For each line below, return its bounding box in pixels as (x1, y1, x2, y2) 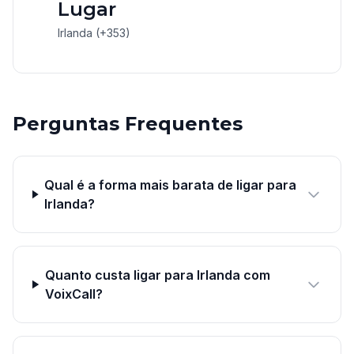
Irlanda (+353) (58, 26, 130, 40)
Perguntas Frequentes (13, 112, 243, 135)
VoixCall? (45, 286, 103, 302)
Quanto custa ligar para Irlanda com (45, 267, 270, 283)
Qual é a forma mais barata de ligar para (44, 177, 297, 193)
